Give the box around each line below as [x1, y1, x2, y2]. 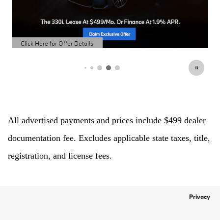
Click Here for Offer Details [21, 39, 94, 47]
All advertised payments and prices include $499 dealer [8, 115, 206, 125]
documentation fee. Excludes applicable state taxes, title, [8, 133, 210, 143]
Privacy [189, 192, 210, 200]
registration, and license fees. [8, 151, 112, 161]
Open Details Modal [20, 45, 75, 53]
